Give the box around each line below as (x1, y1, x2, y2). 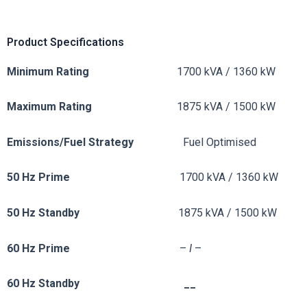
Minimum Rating (7, 64, 177, 78)
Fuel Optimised (183, 135, 256, 149)
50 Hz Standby (7, 206, 79, 219)
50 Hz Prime (7, 171, 180, 184)
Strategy (88, 135, 183, 149)
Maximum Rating (7, 100, 177, 114)
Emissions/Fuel (7, 135, 88, 149)
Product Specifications (7, 35, 124, 49)
